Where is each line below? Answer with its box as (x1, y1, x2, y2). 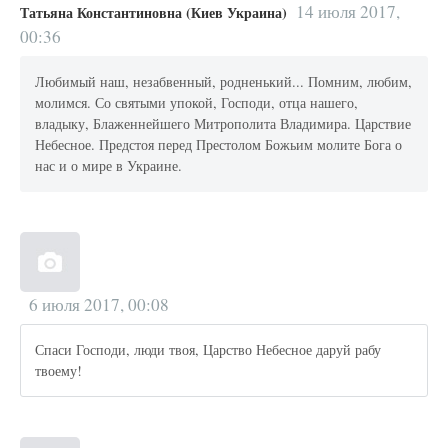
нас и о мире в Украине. (35, 156, 183, 176)
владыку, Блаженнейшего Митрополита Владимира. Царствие (35, 114, 412, 134)
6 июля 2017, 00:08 (28, 292, 169, 316)
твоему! (35, 361, 83, 381)
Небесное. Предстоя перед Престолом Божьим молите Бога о (35, 135, 403, 155)
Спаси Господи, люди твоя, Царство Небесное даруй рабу (35, 340, 382, 360)
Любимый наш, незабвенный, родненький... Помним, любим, (35, 72, 413, 92)
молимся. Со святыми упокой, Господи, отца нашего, (35, 93, 359, 113)
